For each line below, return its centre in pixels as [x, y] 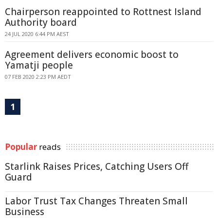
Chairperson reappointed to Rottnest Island [103, 12]
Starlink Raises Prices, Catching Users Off [97, 166]
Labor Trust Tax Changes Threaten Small [96, 201]
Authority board [41, 22]
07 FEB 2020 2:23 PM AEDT [38, 77]
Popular [21, 147]
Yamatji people [39, 65]
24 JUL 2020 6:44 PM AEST [37, 34]
